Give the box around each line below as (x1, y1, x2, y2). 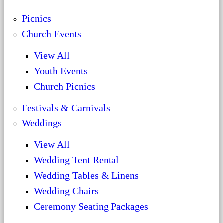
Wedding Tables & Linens (34, 170, 139, 181)
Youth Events (34, 65, 88, 76)
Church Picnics (34, 81, 95, 92)
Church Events (22, 28, 81, 39)
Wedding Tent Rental (34, 154, 119, 165)
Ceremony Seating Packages (34, 201, 148, 212)
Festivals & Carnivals (22, 102, 110, 113)
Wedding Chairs (34, 185, 99, 196)
